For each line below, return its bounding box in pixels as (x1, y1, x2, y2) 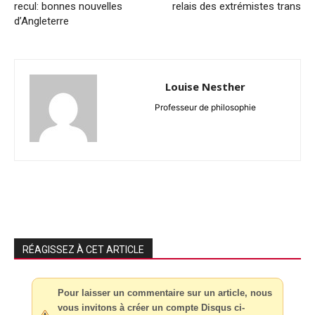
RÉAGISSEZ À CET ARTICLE (22, 243, 144, 255)
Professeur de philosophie (155, 101, 256, 112)
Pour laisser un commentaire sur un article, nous (58, 287, 272, 298)
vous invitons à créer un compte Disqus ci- (58, 302, 245, 313)
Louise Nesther (165, 79, 245, 94)
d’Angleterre (14, 14, 69, 27)
